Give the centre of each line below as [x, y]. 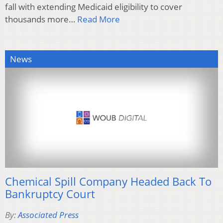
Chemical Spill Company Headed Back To [108, 181]
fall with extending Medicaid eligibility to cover [94, 7]
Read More [99, 19]
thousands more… [41, 19]
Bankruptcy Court [50, 194]
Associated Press [48, 215]
